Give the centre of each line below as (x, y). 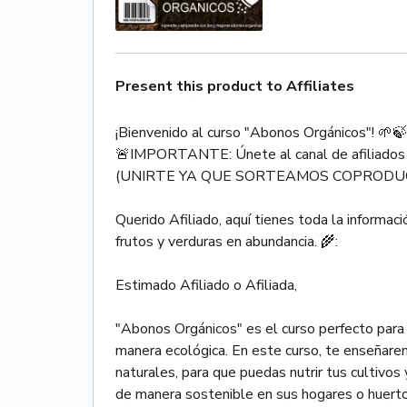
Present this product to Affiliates (235, 86)
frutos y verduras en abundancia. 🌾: (227, 241)
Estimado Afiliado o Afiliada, (206, 285)
